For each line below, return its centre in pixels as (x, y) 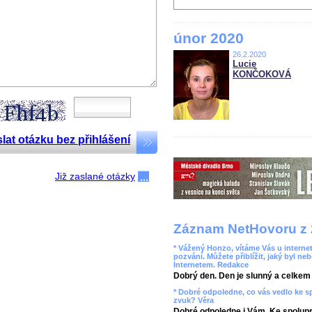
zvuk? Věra (194, 300)
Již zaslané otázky (95, 176)
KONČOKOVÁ (262, 74)
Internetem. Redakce (211, 265)
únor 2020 (209, 38)
